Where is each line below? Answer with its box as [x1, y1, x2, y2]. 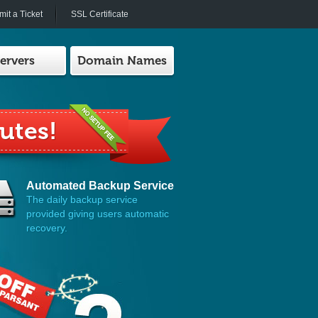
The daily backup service [26, 194, 138, 205]
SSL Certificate [71, 9, 128, 19]
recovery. [26, 222, 67, 234]
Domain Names [77, 53, 167, 67]
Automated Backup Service [26, 180, 174, 192]
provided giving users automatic [26, 208, 169, 219]
